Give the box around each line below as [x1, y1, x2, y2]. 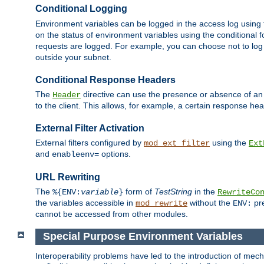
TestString [154, 187, 192, 197]
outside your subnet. [35, 52, 111, 62]
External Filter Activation [35, 123, 144, 133]
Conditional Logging [35, 4, 127, 14]
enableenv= [52, 150, 99, 160]
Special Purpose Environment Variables [42, 230, 243, 243]
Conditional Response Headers [35, 74, 176, 85]
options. [99, 149, 131, 159]
